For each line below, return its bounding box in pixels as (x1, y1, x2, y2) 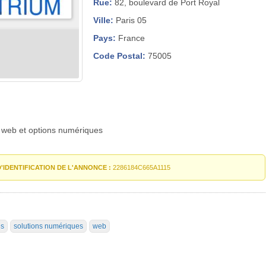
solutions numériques (14, 221, 83, 230)
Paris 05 (113, 15, 147, 25)
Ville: (93, 15, 113, 25)
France (116, 33, 145, 43)
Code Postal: (93, 50, 145, 61)
